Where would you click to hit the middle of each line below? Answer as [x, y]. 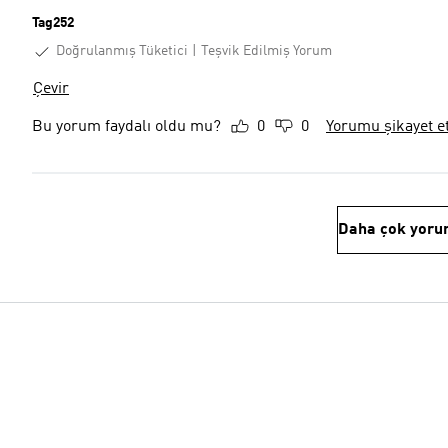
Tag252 [53, 23]
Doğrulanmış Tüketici [122, 51]
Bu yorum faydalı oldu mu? [126, 126]
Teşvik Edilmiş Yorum [266, 51]
